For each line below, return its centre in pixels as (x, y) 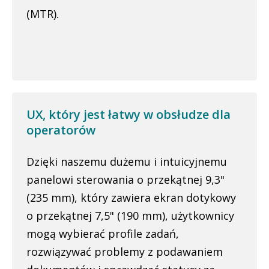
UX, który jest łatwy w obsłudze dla (128, 114)
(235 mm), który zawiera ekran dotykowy (131, 198)
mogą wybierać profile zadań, (103, 234)
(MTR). (43, 14)
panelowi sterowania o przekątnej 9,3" (125, 180)
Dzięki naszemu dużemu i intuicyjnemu (127, 162)
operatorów (61, 130)
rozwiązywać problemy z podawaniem (125, 252)
